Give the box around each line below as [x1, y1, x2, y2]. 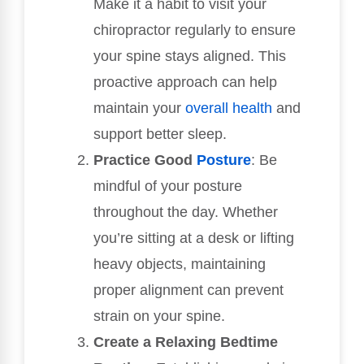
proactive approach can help [93, 74, 277, 91]
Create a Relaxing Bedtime [93, 334, 278, 351]
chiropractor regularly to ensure [93, 22, 296, 39]
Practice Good [93, 152, 197, 169]
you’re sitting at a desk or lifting [93, 230, 294, 247]
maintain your [93, 100, 185, 117]
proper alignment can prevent [93, 282, 284, 299]
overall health [185, 100, 272, 117]
